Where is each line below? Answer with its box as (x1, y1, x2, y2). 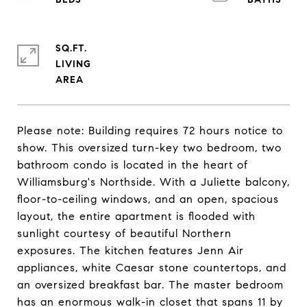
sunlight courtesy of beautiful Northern (17, 227, 232, 240)
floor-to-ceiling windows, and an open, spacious (17, 193, 279, 206)
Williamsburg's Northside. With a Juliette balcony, (17, 175, 290, 188)
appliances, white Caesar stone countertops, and (17, 261, 286, 274)
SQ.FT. (56, 42, 87, 54)
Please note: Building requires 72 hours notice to (17, 124, 283, 137)
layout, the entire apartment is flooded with (17, 210, 256, 223)
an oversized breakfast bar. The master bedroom (17, 278, 284, 291)
